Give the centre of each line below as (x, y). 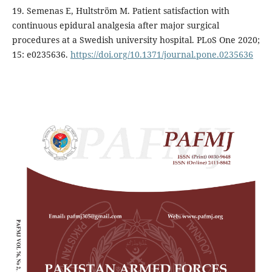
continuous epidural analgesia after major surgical (115, 25)
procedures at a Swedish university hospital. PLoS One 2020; (136, 39)
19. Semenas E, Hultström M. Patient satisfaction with (121, 10)
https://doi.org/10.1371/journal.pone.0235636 (161, 54)
